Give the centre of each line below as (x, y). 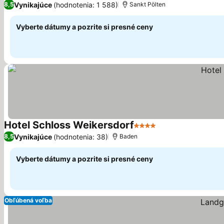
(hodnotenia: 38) (81, 136)
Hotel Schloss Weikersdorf (69, 125)
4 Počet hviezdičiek (171, 130)
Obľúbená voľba (28, 200)
